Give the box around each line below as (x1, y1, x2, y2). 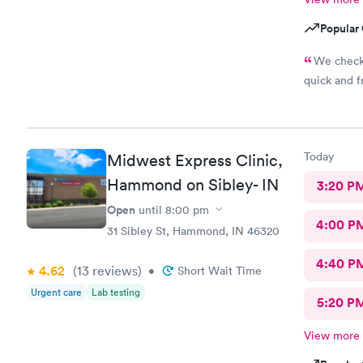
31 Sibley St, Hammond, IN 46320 (107, 223, 280, 238)
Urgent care (31, 284, 82, 299)
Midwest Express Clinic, (107, 150, 283, 170)
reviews (89, 262, 138, 279)
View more (303, 327, 360, 343)
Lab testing (92, 284, 140, 299)
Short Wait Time (177, 263, 262, 278)
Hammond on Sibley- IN (107, 174, 279, 194)
